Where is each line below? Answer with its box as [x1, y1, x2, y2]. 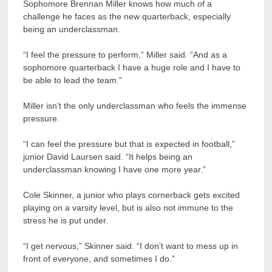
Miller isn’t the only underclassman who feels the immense [23, 101, 247, 110]
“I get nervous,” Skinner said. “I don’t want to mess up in [23, 241, 239, 251]
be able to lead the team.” [23, 75, 123, 85]
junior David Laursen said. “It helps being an [23, 152, 193, 161]
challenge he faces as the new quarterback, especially [23, 12, 231, 21]
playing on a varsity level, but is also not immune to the [23, 203, 234, 212]
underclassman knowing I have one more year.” [23, 165, 206, 174]
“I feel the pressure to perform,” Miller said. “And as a [23, 50, 228, 59]
